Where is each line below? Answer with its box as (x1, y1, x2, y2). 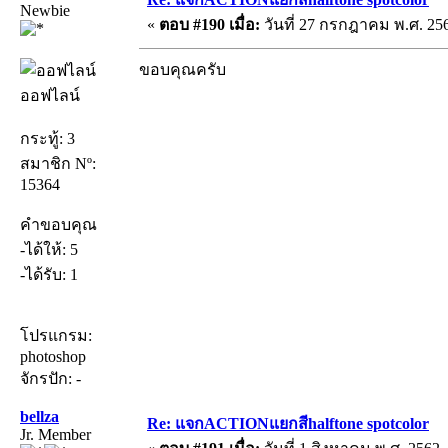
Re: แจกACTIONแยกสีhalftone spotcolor (147, 414, 429, 432)
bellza (20, 407, 59, 425)
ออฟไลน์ (20, 86, 80, 104)
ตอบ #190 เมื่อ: (159, 15, 260, 33)
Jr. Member (20, 425, 91, 443)
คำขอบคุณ (20, 215, 97, 233)
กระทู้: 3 (20, 129, 75, 147)
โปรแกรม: (20, 326, 92, 344)
